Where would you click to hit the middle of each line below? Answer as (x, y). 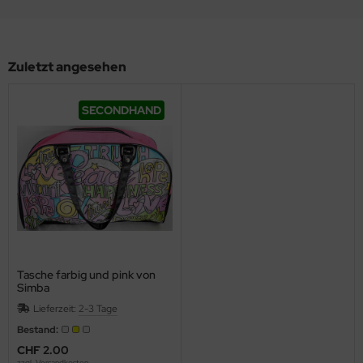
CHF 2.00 (43, 350)
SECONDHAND (122, 110)
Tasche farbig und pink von (86, 274)
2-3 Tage (98, 308)
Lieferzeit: (56, 308)
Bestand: (38, 329)
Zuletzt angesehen (67, 66)
